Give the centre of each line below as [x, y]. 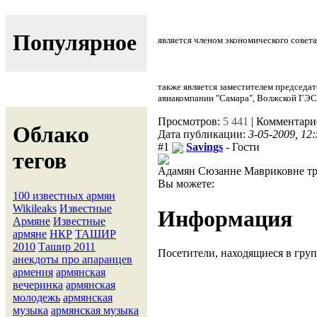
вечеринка [38, 284]
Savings [204, 146]
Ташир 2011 [67, 246]
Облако [51, 135]
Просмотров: [190, 121]
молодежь [36, 297]
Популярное [75, 43]
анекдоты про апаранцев [73, 259]
